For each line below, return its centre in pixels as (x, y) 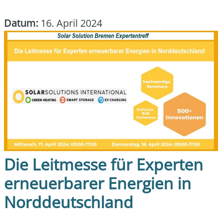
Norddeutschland (69, 202)
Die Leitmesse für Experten (104, 164)
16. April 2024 (70, 23)
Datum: (21, 23)
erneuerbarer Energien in (98, 183)
